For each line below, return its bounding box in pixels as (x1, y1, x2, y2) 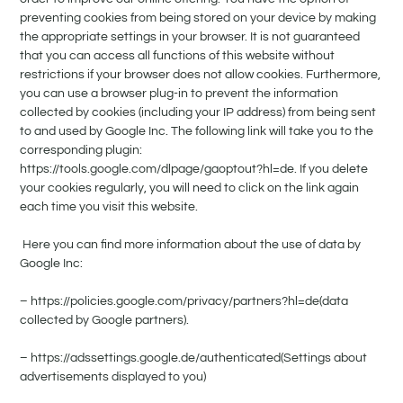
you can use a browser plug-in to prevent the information (20, 87, 339, 101)
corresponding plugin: (20, 144, 143, 157)
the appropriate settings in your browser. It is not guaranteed (20, 31, 361, 44)
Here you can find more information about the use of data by (20, 238, 362, 252)
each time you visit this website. (20, 201, 199, 214)
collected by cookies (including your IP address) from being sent (20, 106, 377, 120)
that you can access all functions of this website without (20, 49, 336, 63)
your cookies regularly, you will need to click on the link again (20, 182, 360, 195)
